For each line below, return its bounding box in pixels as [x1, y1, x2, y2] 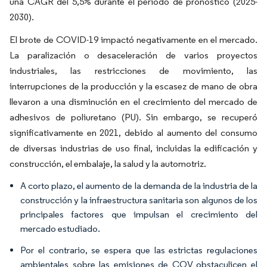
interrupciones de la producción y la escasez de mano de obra [10, 80, 257, 92]
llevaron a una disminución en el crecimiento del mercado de [10, 96, 257, 107]
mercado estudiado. [20, 223, 100, 234]
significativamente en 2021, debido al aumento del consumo [10, 127, 257, 138]
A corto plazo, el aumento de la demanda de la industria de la [20, 180, 257, 191]
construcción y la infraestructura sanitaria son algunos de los [20, 194, 257, 206]
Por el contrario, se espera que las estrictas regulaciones [20, 244, 257, 256]
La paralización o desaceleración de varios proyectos [10, 49, 257, 61]
